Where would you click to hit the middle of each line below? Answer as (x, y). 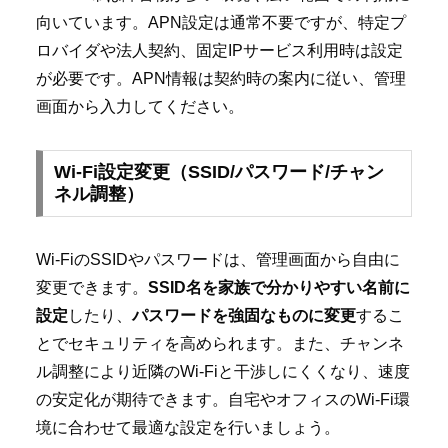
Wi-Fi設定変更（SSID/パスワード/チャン (218, 172)
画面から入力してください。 (140, 106)
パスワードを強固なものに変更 (244, 316)
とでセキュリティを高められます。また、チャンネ (220, 344)
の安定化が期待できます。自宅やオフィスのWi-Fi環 (223, 400)
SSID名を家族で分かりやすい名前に (279, 288)
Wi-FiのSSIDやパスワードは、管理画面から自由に (218, 260)
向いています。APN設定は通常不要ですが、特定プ (221, 22)
